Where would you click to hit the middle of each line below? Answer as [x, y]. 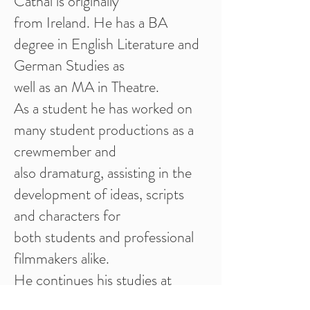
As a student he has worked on [103, 108]
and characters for [67, 216]
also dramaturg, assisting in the [103, 173]
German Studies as [69, 65]
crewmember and [65, 151]
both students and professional [104, 237]
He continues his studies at [93, 280]
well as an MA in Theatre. [86, 87]
